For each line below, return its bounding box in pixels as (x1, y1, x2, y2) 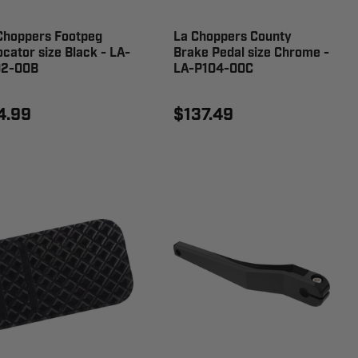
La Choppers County (173, 28, 292, 46)
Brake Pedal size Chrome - (173, 44, 330, 62)
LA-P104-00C (173, 60, 254, 78)
